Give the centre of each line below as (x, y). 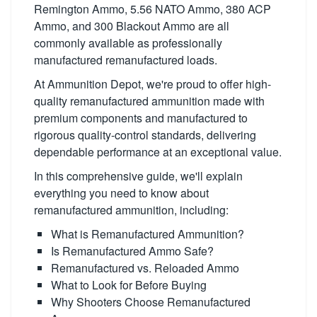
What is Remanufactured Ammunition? (148, 234)
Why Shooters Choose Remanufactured (151, 302)
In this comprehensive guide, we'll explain (138, 176)
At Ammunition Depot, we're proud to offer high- (152, 84)
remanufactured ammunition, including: (131, 210)
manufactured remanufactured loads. (126, 60)
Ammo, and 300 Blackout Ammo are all (132, 26)
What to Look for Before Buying (129, 285)
